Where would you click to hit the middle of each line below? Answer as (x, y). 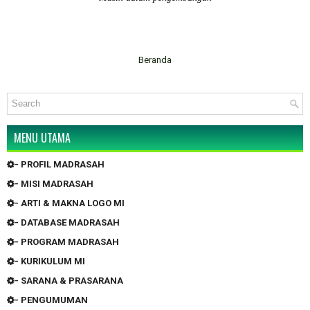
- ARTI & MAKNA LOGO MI (70, 203)
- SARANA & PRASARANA (69, 280)
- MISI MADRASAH (54, 183)
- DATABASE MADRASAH (67, 222)
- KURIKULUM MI (50, 261)
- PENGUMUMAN (51, 300)
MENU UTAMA (42, 137)
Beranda (155, 60)
